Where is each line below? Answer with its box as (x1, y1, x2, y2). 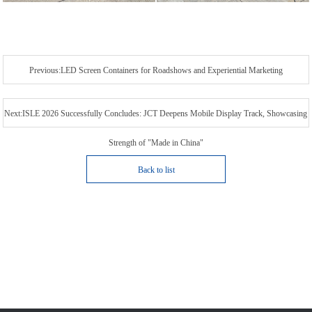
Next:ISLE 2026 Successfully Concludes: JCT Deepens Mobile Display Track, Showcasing (4, 108, 308, 118)
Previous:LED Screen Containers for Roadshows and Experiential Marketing (29, 65, 283, 75)
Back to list (137, 164, 175, 175)
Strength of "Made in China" (108, 137, 203, 148)
